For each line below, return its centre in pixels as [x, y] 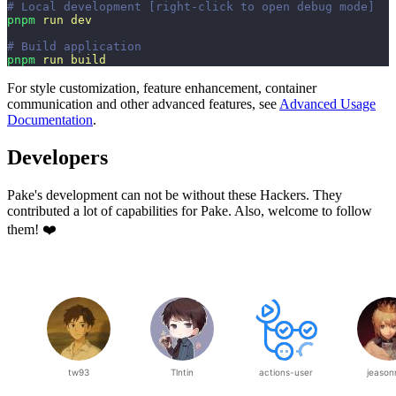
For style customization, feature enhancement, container [162, 88]
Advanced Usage [327, 104]
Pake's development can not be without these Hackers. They [175, 195]
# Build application [74, 47]
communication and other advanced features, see [143, 104]
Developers [57, 158]
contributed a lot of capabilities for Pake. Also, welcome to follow [190, 211]
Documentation [50, 120]
